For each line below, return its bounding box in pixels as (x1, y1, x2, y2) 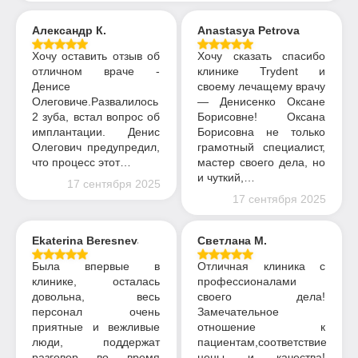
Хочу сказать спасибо (197, 50, 326, 63)
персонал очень (32, 304, 160, 318)
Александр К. (32, 24, 106, 38)
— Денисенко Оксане (197, 95, 326, 109)
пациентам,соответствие (197, 335, 328, 348)
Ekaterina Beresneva (32, 233, 144, 247)
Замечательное (197, 304, 280, 318)
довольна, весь (32, 289, 160, 303)
